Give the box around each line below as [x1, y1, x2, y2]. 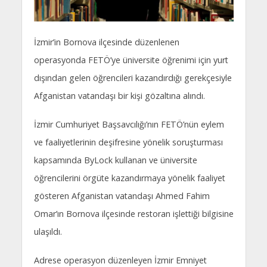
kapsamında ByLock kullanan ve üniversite [33, 154, 197, 166]
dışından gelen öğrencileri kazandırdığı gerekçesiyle [33, 72, 232, 84]
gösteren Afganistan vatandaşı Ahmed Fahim [33, 190, 210, 202]
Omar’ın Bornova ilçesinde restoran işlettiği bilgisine [33, 208, 234, 220]
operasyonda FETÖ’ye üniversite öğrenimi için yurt [33, 54, 228, 66]
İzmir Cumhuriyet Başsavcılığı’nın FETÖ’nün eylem [33, 119, 224, 131]
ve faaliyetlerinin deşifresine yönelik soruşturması [33, 136, 223, 148]
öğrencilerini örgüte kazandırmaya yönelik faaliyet [33, 172, 225, 184]
